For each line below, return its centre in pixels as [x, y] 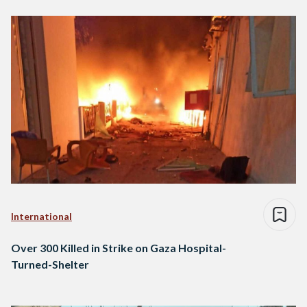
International [41, 217]
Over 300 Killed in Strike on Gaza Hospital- [119, 248]
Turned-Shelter [50, 265]
